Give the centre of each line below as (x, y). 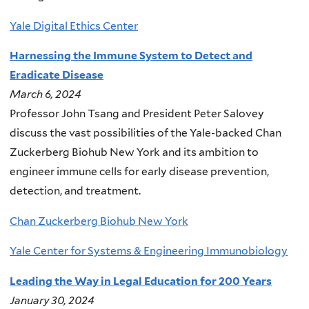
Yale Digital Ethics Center (74, 26)
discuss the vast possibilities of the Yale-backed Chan (146, 133)
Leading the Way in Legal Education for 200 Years (141, 281)
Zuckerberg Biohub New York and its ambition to (134, 152)
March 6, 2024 (46, 94)
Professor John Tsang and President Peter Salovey (137, 114)
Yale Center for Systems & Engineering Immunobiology (149, 251)
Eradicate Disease (57, 75)
